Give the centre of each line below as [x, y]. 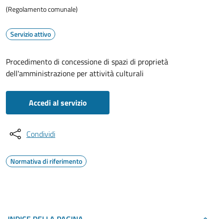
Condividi [41, 134]
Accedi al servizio [58, 103]
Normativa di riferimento [46, 161]
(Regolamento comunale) [42, 9]
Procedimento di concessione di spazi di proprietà [87, 62]
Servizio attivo [31, 34]
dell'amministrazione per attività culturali [75, 73]
